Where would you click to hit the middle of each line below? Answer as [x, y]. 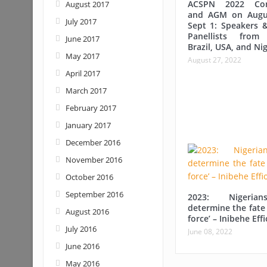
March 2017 [86, 91]
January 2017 [88, 125]
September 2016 [94, 194]
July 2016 [81, 229]
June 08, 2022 [210, 232]
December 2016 [93, 142]
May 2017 [82, 56]
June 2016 [82, 246]
